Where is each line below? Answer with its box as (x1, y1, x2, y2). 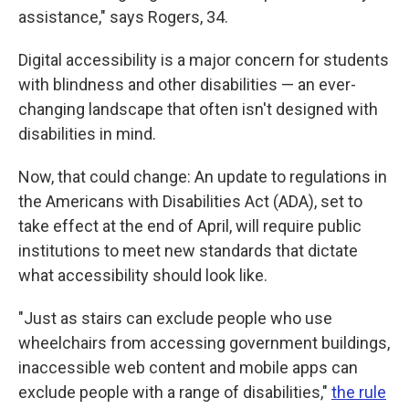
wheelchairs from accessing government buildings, (18, 333, 390, 352)
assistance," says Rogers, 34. (18, 7, 228, 26)
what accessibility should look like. (18, 266, 267, 285)
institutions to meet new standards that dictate (18, 241, 358, 260)
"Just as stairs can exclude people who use (18, 309, 332, 328)
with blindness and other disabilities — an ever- (18, 75, 356, 94)
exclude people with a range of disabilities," (18, 383, 331, 402)
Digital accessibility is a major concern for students (18, 50, 389, 69)
